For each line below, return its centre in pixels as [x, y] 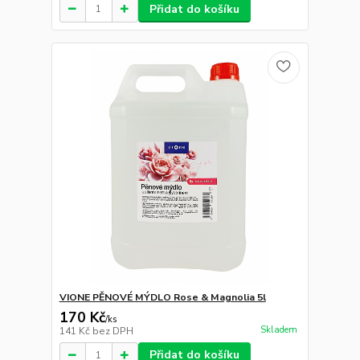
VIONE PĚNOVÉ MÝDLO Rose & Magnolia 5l [162, 298]
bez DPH [112, 331]
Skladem [278, 329]
